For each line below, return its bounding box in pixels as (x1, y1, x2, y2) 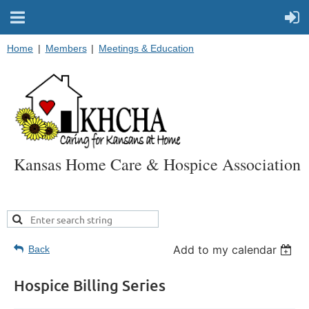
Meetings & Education (99, 43, 195, 54)
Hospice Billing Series (14, 275, 166, 295)
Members (45, 43, 87, 54)
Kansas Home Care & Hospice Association (14, 152, 301, 175)
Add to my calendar (173, 242, 277, 257)
